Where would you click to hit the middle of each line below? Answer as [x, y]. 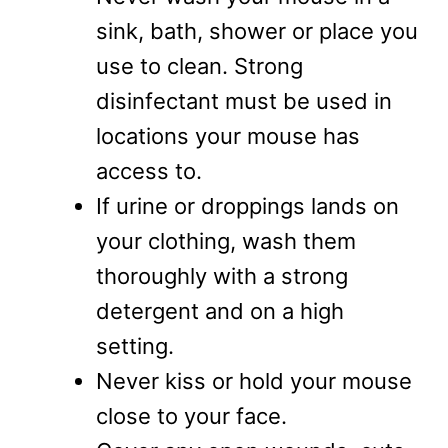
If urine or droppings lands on [247, 206]
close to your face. [191, 416]
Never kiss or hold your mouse [254, 381]
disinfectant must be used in [244, 101]
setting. [135, 346]
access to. [149, 171]
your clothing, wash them [226, 241]
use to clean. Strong [199, 66]
